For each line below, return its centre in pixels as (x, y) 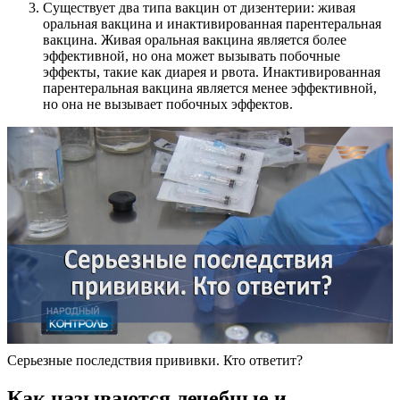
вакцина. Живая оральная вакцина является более (195, 40)
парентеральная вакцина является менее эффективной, (210, 88)
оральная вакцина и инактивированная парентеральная (212, 24)
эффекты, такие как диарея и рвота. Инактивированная (212, 72)
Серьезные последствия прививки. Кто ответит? (155, 361)
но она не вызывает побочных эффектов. (168, 104)
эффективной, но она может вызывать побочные (192, 56)
